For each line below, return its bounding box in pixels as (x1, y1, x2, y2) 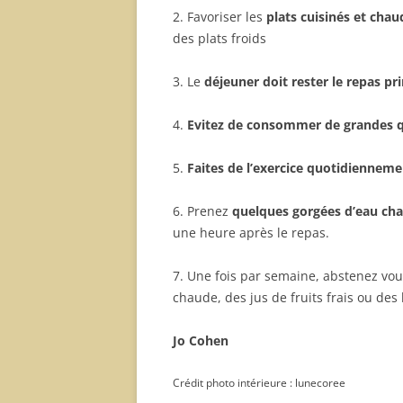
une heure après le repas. (173, 224, 329, 241)
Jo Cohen (173, 332, 228, 349)
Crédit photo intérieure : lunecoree (173, 375, 345, 390)
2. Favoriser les (173, 8, 266, 25)
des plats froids (173, 30, 266, 47)
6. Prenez (173, 202, 232, 219)
